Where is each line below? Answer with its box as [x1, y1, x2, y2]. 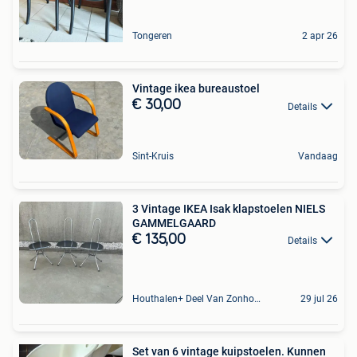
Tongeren [132, 30, 172, 42]
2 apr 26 [302, 30, 338, 42]
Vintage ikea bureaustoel [132, 82, 260, 96]
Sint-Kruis [132, 150, 174, 162]
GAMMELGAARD [132, 216, 216, 229]
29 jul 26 [300, 292, 338, 304]
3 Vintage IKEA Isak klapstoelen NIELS [132, 202, 325, 215]
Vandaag [298, 150, 338, 162]
